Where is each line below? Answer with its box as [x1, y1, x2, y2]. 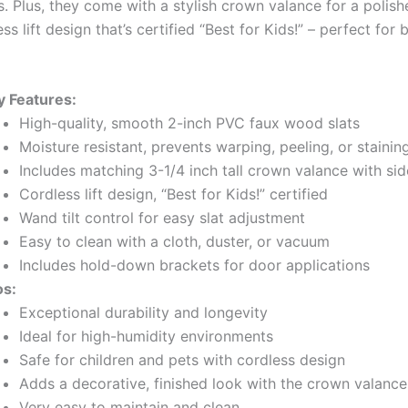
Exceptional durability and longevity [19, 303, 268, 322]
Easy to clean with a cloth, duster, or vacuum [19, 232, 330, 251]
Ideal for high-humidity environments [19, 327, 273, 346]
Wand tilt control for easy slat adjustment [19, 209, 305, 228]
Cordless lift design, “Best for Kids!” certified [19, 185, 328, 204]
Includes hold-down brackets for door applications [19, 256, 370, 275]
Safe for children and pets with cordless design [19, 351, 345, 370]
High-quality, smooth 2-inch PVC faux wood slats [19, 114, 360, 133]
